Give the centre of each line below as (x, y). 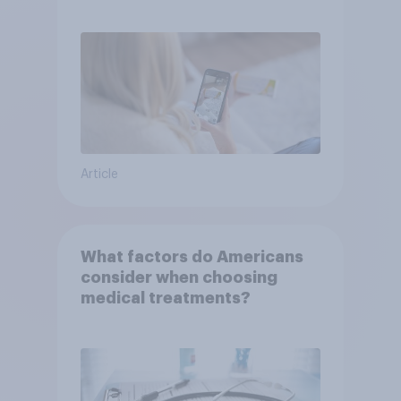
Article (99, 175)
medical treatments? (165, 299)
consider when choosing (179, 278)
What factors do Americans (192, 257)
